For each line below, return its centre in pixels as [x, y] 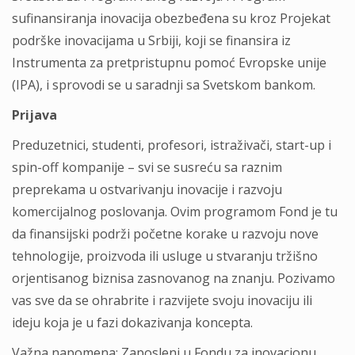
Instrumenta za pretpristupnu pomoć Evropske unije [169, 63]
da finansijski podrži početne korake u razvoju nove [165, 234]
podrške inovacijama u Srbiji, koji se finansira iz [151, 40]
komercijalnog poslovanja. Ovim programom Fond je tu [175, 212]
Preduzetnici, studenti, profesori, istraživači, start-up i [172, 145]
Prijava [34, 115]
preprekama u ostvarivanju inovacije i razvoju [147, 189]
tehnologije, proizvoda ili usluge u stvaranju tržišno [165, 256]
